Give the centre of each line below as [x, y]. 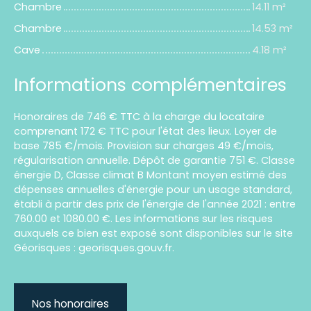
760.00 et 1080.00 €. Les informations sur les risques [143, 219]
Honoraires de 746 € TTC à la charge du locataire [139, 117]
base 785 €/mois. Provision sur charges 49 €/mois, [144, 146]
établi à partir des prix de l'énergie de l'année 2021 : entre [155, 204]
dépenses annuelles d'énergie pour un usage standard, [153, 190]
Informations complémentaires [150, 85]
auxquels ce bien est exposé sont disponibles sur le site [153, 234]
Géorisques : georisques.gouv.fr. [94, 248]
